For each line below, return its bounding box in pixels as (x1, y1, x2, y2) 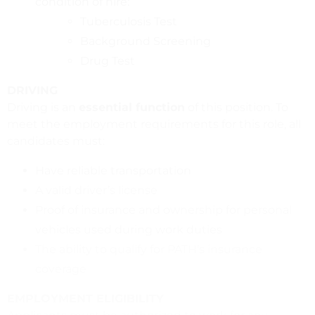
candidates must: (7, 134, 105, 148)
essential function (79, 100, 185, 114)
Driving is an (7, 100, 79, 114)
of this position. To (185, 100, 288, 114)
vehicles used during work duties (35, 222, 222, 236)
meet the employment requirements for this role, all (7, 117, 301, 131)
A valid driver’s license (35, 183, 157, 197)
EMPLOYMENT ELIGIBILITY (7, 291, 164, 305)
